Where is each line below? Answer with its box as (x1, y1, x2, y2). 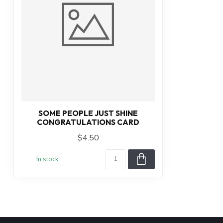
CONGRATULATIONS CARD (37, 117, 139, 127)
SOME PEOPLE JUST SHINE (38, 109, 138, 118)
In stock (36, 155, 59, 164)
